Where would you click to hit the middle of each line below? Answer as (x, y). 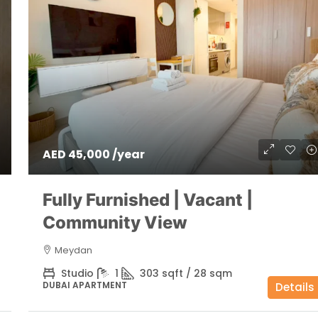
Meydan (73, 250)
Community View (115, 222)
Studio (77, 273)
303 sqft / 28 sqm (186, 273)
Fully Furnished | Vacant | (147, 199)
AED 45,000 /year (93, 154)
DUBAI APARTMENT (84, 285)
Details (295, 287)
